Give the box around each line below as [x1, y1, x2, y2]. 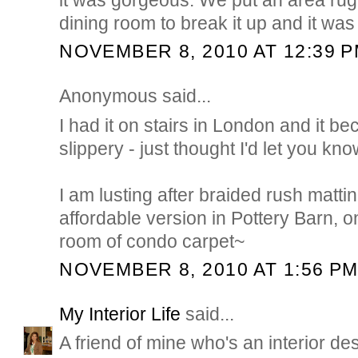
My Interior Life [59, 304, 181, 325]
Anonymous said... [59, 86, 212, 107]
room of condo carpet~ [59, 230, 245, 252]
